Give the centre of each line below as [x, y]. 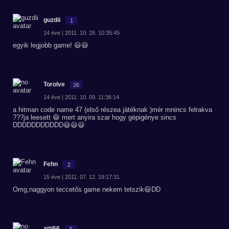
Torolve [54, 84]
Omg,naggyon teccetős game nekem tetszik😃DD [87, 189]
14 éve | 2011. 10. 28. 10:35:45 [82, 33]
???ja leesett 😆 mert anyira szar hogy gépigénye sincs [95, 117]
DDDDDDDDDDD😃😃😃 [49, 125]
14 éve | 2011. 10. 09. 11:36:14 [81, 97]
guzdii [52, 20]
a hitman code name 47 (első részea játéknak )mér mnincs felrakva [112, 110]
